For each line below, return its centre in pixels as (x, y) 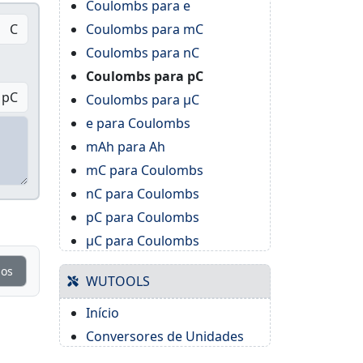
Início (102, 313)
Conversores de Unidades (165, 337)
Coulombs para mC (145, 30)
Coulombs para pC (145, 77)
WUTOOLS (118, 282)
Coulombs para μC (143, 100)
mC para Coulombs (145, 171)
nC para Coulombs (143, 194)
